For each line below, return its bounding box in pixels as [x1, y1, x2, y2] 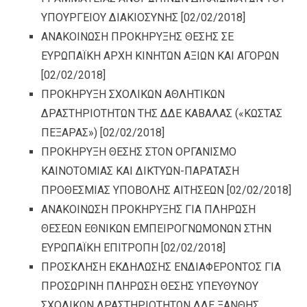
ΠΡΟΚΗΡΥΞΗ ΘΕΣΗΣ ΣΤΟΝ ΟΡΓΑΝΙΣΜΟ [41, 145, 236, 159]
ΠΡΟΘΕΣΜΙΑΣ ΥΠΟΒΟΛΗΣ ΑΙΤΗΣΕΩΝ [41, 184, 224, 197]
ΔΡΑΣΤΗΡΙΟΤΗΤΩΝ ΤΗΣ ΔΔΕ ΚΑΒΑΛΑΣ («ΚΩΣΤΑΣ [41, 107, 282, 121]
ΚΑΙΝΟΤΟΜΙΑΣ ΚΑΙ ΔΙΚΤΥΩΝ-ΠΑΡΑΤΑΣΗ [41, 164, 239, 178]
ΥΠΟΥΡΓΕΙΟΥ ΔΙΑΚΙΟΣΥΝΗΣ [41, 11, 178, 25]
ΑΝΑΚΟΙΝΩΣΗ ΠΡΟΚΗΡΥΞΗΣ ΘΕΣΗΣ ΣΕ [41, 30, 234, 44]
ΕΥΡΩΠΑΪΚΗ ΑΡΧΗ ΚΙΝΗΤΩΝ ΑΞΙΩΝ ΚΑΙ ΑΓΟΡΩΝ [41, 49, 279, 63]
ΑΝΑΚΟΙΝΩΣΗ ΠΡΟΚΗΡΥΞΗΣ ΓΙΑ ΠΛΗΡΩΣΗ [41, 203, 256, 217]
